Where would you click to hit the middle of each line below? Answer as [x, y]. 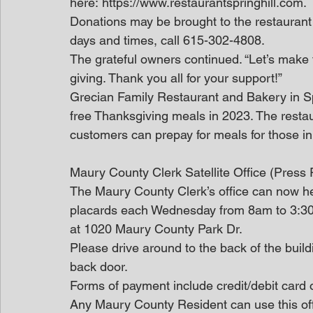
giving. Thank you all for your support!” [176, 78]
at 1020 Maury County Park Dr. [156, 229]
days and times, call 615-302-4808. [167, 40]
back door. [99, 267]
